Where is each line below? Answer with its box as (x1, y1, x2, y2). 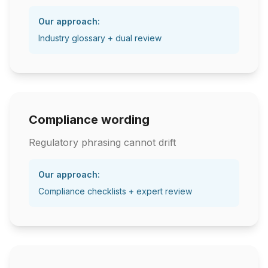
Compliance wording (29, 112, 150, 127)
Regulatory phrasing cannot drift (29, 136, 176, 148)
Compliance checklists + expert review (38, 186, 192, 196)
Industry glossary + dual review (38, 33, 162, 43)
